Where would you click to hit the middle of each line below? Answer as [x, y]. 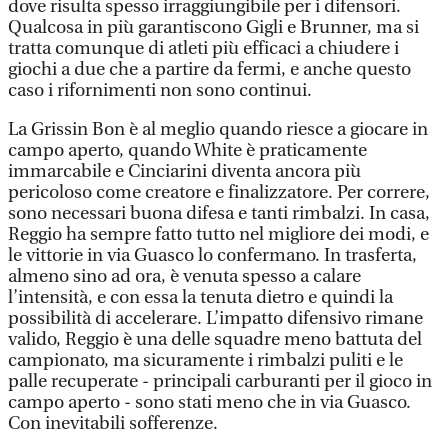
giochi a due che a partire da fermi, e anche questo [209, 69]
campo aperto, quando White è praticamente [187, 150]
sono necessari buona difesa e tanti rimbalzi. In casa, [219, 213]
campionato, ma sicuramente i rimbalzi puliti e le [205, 360]
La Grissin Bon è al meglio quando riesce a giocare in [218, 129]
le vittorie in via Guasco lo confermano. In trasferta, [212, 255]
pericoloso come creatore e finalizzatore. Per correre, [219, 192]
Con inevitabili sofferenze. [113, 423]
